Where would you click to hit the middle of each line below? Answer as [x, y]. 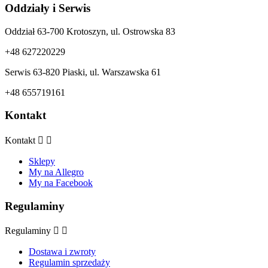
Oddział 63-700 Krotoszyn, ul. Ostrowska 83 [90, 31]
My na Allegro [56, 172]
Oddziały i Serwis [48, 8]
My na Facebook [61, 182]
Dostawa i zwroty [62, 252]
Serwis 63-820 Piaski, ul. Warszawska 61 [83, 72]
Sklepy [42, 161]
